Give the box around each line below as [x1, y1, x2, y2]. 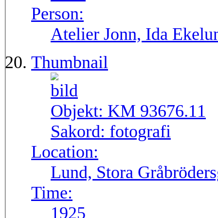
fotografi [109, 122, 171, 142]
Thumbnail [31, 53, 108, 73]
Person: [31, 4, 84, 24]
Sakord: [51, 122, 109, 142]
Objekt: [51, 101, 108, 121]
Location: [31, 142, 98, 162]
